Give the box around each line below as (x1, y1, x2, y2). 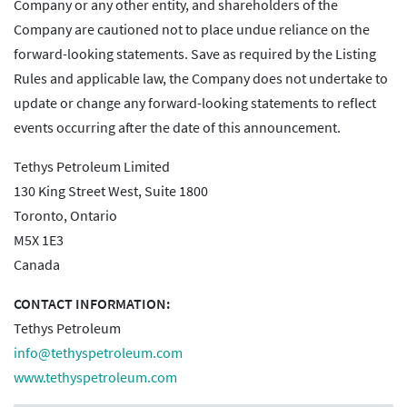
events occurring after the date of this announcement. (14, 118, 341, 137)
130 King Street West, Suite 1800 (14, 182, 208, 201)
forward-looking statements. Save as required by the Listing (14, 45, 376, 64)
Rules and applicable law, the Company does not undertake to (14, 69, 388, 88)
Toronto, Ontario (14, 206, 117, 225)
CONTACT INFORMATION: (14, 294, 170, 313)
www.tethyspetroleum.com (14, 368, 177, 387)
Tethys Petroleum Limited (14, 157, 170, 176)
